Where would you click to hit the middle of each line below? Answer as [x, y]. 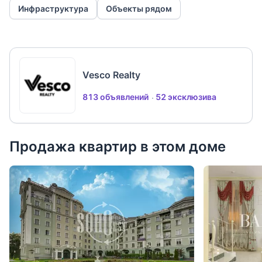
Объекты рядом [139, 9]
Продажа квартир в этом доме [118, 147]
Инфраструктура [53, 9]
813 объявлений [116, 97]
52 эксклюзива [186, 97]
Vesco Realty [111, 75]
